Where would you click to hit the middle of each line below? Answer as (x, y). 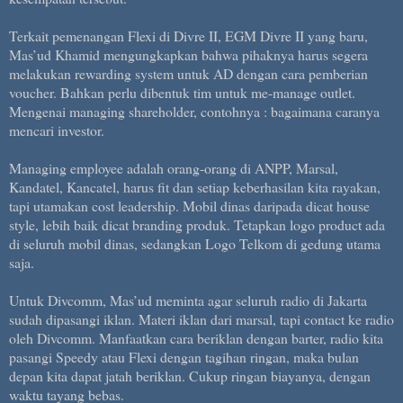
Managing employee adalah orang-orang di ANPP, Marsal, (174, 167)
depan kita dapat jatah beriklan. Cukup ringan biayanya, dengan (190, 375)
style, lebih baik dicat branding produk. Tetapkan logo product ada (197, 224)
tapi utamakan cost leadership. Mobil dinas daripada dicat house (189, 205)
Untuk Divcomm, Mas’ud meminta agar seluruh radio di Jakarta (188, 300)
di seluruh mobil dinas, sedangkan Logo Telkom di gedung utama (195, 243)
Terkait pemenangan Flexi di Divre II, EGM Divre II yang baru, (188, 35)
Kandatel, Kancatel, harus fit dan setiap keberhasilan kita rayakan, (195, 186)
